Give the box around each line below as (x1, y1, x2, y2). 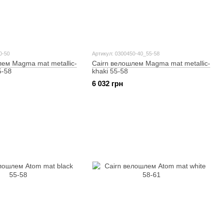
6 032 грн (91, 79, 123, 88)
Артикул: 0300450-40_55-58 (91, 51, 160, 57)
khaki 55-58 (91, 67, 128, 75)
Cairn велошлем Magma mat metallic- (91, 59, 210, 68)
